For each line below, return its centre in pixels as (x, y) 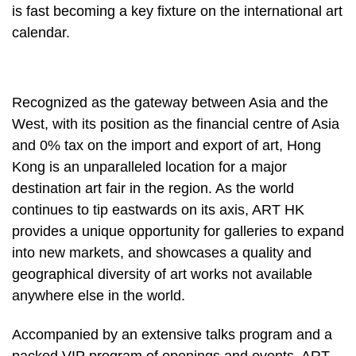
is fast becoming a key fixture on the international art (177, 11)
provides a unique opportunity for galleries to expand (178, 231)
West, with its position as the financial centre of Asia (176, 124)
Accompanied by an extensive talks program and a (172, 335)
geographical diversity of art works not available (162, 274)
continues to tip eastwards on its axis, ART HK (158, 209)
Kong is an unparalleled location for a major (149, 166)
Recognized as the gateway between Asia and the (170, 102)
